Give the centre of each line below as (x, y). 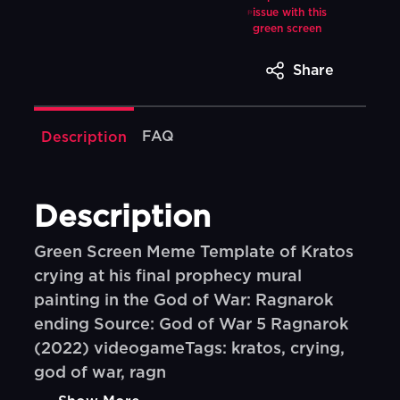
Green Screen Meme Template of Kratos (194, 253)
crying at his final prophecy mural (168, 277)
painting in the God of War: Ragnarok (184, 301)
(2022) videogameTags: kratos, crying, (190, 349)
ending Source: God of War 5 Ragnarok (192, 325)
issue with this (289, 12)
